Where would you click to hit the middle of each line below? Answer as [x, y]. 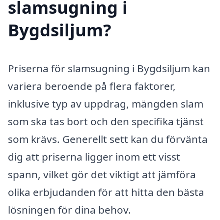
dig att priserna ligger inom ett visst [94, 156]
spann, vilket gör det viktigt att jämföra [102, 174]
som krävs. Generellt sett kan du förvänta [108, 139]
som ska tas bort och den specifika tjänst [106, 121]
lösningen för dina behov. [69, 209]
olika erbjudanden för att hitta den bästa [106, 192]
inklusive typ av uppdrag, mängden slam [106, 103]
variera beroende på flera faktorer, [92, 86]
